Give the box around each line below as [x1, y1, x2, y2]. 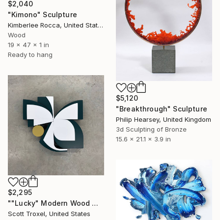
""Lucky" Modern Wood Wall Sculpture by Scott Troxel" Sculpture [92, 199, 99, 208]
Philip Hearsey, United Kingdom [116, 115, 211, 123]
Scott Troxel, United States [8, 210, 90, 218]
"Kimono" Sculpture [8, 10, 77, 19]
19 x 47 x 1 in [8, 41, 49, 49]
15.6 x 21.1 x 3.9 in [116, 135, 171, 143]
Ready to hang [8, 51, 53, 59]
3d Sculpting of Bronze [116, 125, 187, 133]
